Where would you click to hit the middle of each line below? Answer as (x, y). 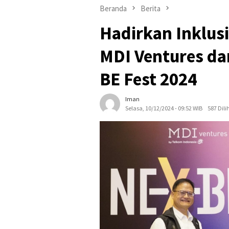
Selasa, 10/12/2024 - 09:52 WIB (164, 108)
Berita (151, 8)
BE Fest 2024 (148, 79)
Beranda (113, 8)
